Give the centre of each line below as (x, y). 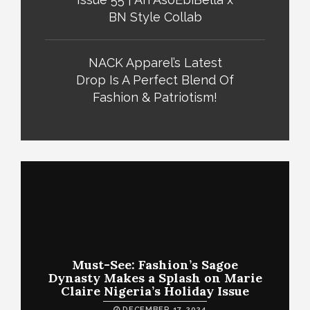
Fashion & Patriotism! (155, 97)
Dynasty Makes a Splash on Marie (155, 278)
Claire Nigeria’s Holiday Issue (155, 291)
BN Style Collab (155, 17)
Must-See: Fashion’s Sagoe (155, 265)
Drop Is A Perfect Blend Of (155, 80)
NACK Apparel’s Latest (155, 63)
